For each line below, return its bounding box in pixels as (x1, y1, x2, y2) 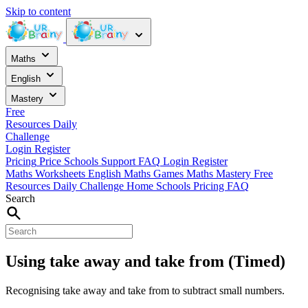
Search (5, 192, 35, 204)
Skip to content (5, 5, 71, 17)
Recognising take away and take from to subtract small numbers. (5, 284, 285, 296)
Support (101, 155, 135, 167)
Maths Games (124, 168, 186, 179)
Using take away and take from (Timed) (5, 252, 285, 270)
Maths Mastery (186, 168, 254, 179)
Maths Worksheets (5, 168, 88, 179)
